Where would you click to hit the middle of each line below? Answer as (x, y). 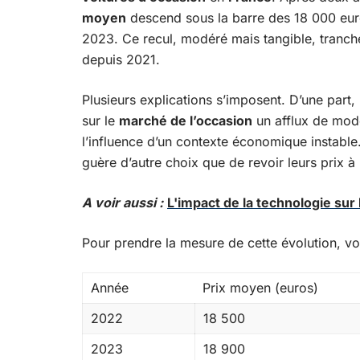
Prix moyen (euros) (260, 288)
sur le (100, 121)
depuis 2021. (121, 59)
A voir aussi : (123, 202)
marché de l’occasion (186, 121)
